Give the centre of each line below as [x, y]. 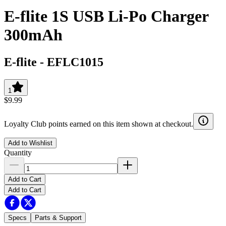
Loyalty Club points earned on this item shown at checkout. [99, 124]
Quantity [18, 152]
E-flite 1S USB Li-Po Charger [106, 16]
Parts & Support [58, 217]
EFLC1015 [75, 62]
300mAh [33, 35]
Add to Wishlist [30, 143]
